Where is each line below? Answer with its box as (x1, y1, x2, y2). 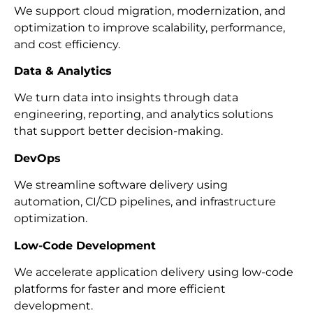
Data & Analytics (14, 64, 112, 78)
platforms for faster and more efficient (14, 282, 226, 296)
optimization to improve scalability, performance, (14, 20, 285, 34)
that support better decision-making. (14, 124, 223, 138)
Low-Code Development (14, 238, 156, 252)
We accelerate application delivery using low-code (14, 265, 293, 279)
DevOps (14, 151, 61, 165)
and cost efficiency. (14, 37, 120, 51)
